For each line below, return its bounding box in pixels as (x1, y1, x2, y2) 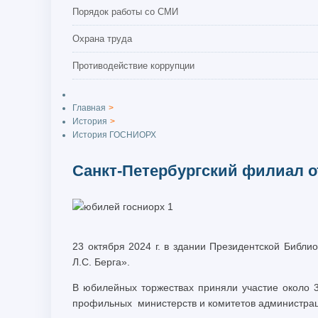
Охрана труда (72, 33, 132, 44)
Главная (72, 103, 106, 114)
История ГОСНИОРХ (72, 130, 156, 141)
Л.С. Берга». (72, 256, 130, 268)
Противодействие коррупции (72, 60, 194, 71)
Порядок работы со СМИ (72, 6, 178, 17)
